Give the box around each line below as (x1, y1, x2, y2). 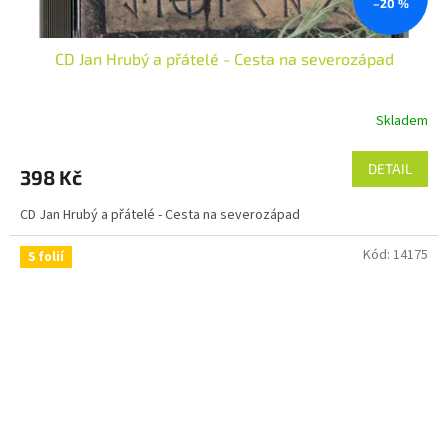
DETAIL (368, 159, 412, 177)
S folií (28, 247, 64, 266)
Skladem (376, 111, 428, 132)
